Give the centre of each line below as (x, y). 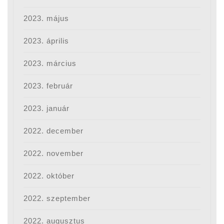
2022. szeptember (57, 198)
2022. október (49, 176)
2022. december (54, 131)
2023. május (46, 18)
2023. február (48, 86)
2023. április (46, 41)
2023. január (47, 108)
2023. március (50, 63)
